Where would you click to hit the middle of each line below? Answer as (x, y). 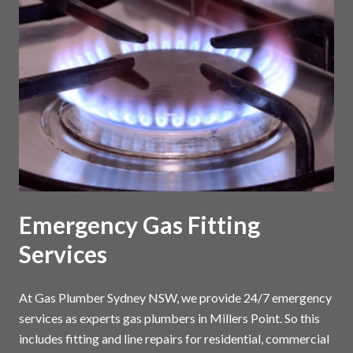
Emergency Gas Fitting (139, 224)
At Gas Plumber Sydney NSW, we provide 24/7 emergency (175, 297)
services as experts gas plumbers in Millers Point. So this (169, 318)
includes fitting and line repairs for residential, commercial (174, 338)
